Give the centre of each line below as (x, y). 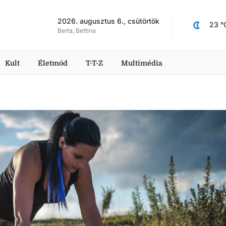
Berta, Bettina (77, 30)
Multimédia (142, 63)
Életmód (53, 63)
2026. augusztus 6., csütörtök (108, 21)
